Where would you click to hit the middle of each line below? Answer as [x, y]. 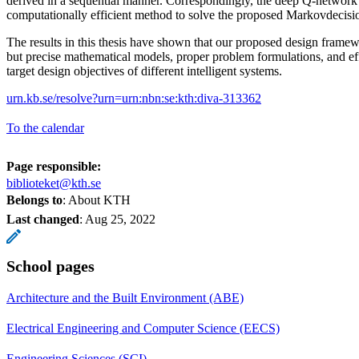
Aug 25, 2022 [120, 219]
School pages [50, 266]
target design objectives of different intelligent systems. [146, 71]
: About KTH [97, 200]
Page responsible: [54, 166]
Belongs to [34, 200]
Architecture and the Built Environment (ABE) [125, 297]
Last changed [43, 219]
